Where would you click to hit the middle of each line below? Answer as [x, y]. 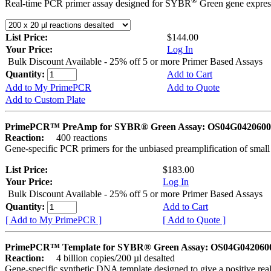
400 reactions [77, 138]
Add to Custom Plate [45, 100]
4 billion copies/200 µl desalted [111, 258]
